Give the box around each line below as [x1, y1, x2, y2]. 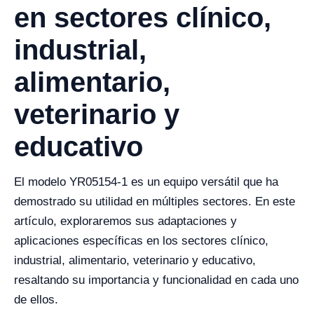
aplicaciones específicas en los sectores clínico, [14, 234, 268, 247]
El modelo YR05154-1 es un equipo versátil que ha [14, 175, 278, 189]
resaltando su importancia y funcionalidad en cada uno [14, 273, 299, 287]
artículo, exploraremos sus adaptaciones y [14, 214, 237, 228]
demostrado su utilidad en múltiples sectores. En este [14, 195, 295, 208]
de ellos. [14, 293, 58, 306]
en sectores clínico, [14, 2, 271, 33]
